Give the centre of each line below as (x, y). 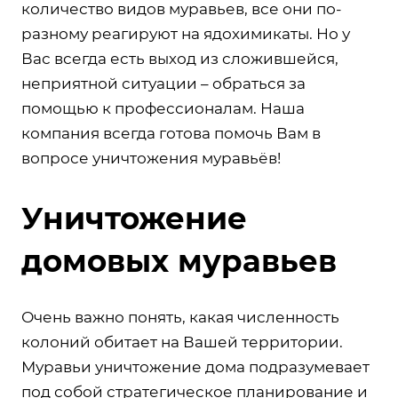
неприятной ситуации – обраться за (163, 83)
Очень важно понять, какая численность (180, 317)
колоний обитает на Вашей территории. (182, 342)
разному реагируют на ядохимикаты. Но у (186, 33)
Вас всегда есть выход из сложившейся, (180, 58)
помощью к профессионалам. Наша (163, 108)
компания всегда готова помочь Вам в (171, 133)
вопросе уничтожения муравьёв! (151, 158)
